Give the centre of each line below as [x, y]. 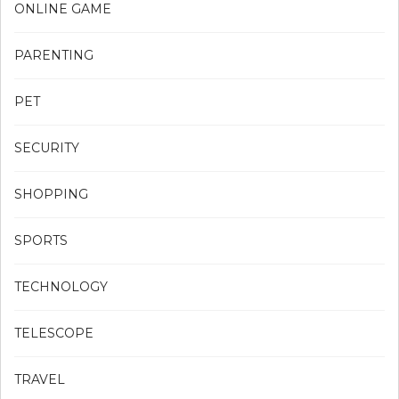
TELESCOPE [54, 333]
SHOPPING [51, 194]
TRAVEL [40, 379]
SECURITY [47, 147]
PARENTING [54, 55]
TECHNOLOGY [61, 286]
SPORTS [41, 240]
